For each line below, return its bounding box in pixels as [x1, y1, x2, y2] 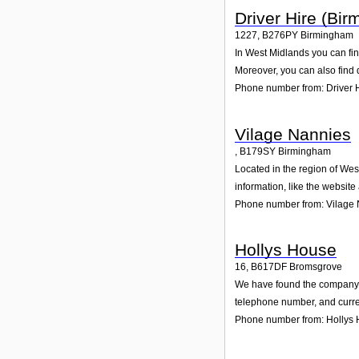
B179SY [240, 145, 276, 157]
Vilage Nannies [235, 124, 351, 143]
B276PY [262, 30, 298, 42]
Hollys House [235, 240, 337, 260]
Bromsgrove [289, 261, 342, 273]
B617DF [251, 261, 287, 273]
